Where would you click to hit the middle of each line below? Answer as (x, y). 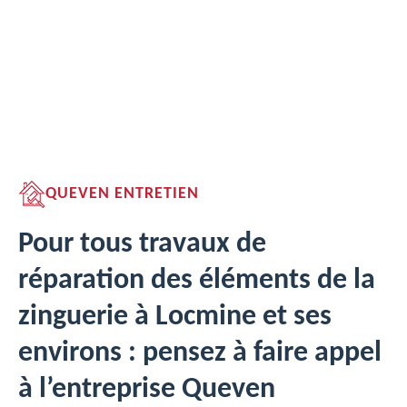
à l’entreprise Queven (147, 390)
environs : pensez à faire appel (200, 353)
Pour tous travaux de (142, 244)
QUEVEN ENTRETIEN (122, 194)
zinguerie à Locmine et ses (175, 317)
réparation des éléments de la (197, 281)
